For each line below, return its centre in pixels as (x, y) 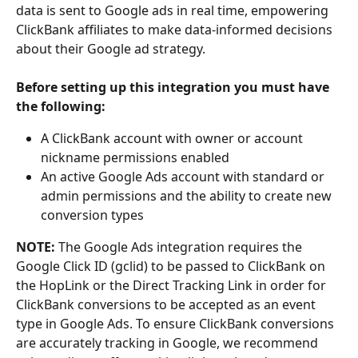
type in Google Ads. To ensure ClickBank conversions (177, 324)
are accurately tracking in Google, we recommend (169, 343)
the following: (62, 107)
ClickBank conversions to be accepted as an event (167, 305)
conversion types (92, 215)
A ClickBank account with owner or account (173, 139)
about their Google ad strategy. (111, 48)
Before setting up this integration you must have (174, 88)
